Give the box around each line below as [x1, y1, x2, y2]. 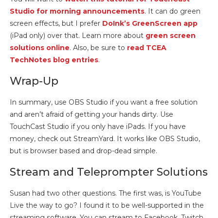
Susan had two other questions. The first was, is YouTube [10, 189, 201, 198]
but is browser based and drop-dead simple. [10, 146, 157, 156]
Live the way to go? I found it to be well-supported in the [10, 201, 204, 210]
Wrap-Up [10, 74, 58, 88]
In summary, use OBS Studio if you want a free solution [10, 98, 198, 107]
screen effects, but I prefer [10, 19, 102, 28]
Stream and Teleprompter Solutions [10, 165, 208, 179]
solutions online [10, 43, 70, 53]
